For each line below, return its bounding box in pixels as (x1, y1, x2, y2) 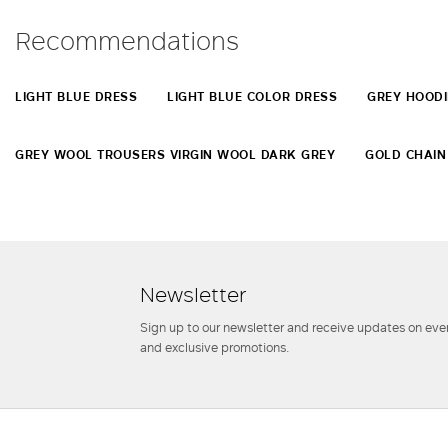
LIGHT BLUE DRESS (15, 86, 137, 106)
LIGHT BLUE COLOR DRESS (167, 86, 337, 106)
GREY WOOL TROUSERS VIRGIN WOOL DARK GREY (15, 144, 335, 164)
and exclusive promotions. (140, 337, 290, 356)
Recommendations (15, 21, 239, 57)
